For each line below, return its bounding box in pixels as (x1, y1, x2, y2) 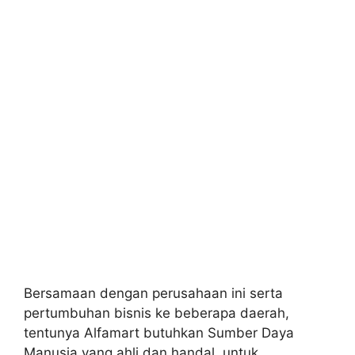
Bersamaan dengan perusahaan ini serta (24, 285, 283, 301)
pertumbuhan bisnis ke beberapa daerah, (24, 305, 289, 321)
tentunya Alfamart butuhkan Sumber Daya (24, 325, 294, 341)
